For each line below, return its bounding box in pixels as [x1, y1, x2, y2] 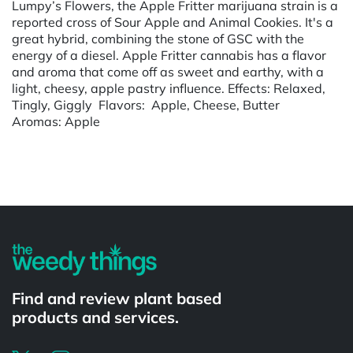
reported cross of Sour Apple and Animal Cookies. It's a [12, 13, 333, 30]
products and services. [12, 307, 179, 327]
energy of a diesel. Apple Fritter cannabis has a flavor [12, 46, 326, 63]
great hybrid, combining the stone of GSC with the [12, 30, 304, 46]
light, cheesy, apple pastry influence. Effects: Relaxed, [12, 80, 325, 96]
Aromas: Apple [12, 113, 100, 129]
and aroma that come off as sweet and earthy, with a [12, 63, 324, 80]
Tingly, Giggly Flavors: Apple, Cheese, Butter [12, 96, 280, 113]
